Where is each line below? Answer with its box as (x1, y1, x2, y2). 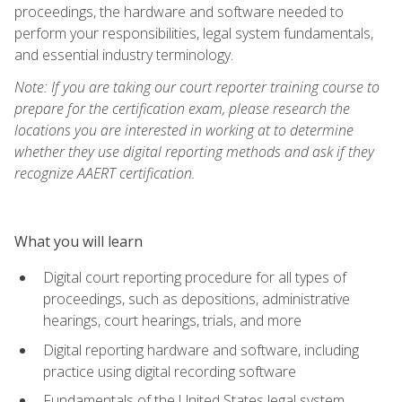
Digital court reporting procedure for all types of (43, 267, 346, 287)
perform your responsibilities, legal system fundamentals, (14, 22, 373, 43)
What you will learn (14, 231, 143, 251)
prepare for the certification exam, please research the (14, 98, 350, 118)
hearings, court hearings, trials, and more (43, 310, 301, 330)
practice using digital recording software (43, 361, 296, 381)
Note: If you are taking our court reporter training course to (14, 76, 380, 97)
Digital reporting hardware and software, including (43, 339, 359, 360)
